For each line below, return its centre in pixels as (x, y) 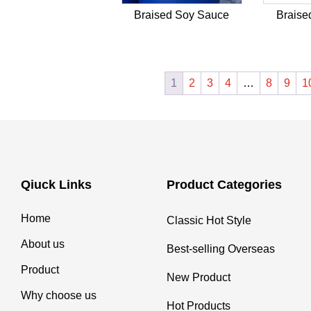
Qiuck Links (57, 185)
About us (43, 244)
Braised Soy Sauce (182, 15)
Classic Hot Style (209, 221)
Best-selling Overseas (221, 249)
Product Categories (225, 185)
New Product (199, 278)
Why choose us (59, 296)
